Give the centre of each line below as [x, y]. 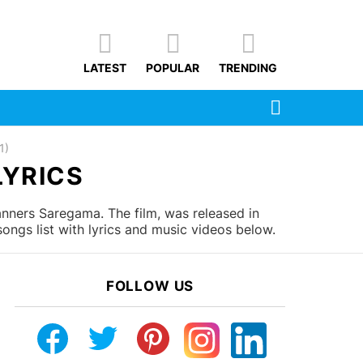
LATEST [105, 68]
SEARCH [305, 100]
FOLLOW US [150, 286]
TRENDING [248, 68]
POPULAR [173, 68]
